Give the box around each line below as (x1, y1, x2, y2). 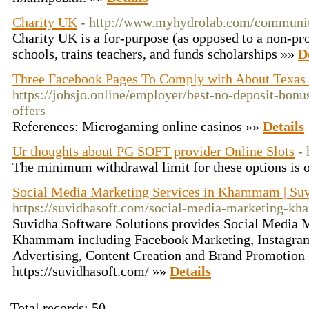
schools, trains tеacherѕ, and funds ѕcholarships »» (12, 46, 298, 61)
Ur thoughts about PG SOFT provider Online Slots (12, 143, 295, 159)
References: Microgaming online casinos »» (12, 119, 263, 134)
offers (12, 103, 46, 118)
